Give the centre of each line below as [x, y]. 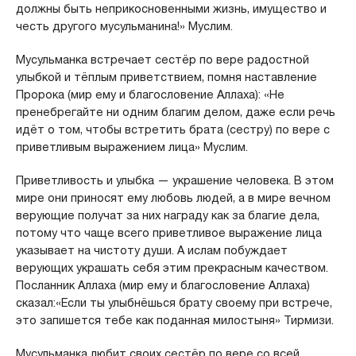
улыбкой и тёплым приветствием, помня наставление [166, 77]
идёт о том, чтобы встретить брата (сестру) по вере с [172, 129]
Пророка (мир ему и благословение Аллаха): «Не [150, 94]
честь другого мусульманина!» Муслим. [124, 26]
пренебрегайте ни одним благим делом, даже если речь [175, 112]
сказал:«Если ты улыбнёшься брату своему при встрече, [174, 302]
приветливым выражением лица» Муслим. [132, 147]
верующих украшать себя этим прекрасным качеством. [172, 267]
